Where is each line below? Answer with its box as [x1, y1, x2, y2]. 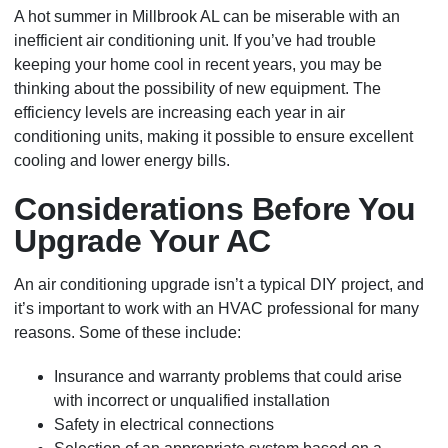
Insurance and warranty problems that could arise [54, 368, 403, 386]
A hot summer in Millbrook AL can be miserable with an [14, 8, 401, 26]
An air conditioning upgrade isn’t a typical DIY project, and [14, 276, 425, 294]
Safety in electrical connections [54, 416, 275, 434]
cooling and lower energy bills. [14, 152, 231, 170]
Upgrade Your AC [14, 223, 271, 260]
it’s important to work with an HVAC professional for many [14, 300, 420, 318]
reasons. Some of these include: [14, 324, 242, 342]
